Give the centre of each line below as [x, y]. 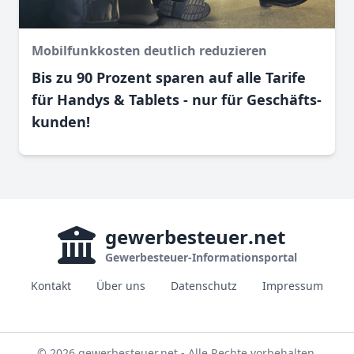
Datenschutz [204, 286]
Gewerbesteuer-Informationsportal [201, 258]
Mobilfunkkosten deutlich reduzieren [149, 51]
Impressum [293, 286]
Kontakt [51, 286]
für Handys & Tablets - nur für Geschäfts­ [177, 100]
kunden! [61, 122]
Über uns [121, 286]
